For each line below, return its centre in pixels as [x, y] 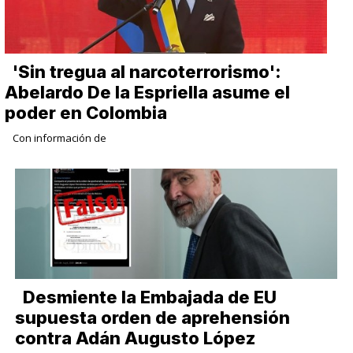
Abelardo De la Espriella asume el [148, 93]
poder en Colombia [86, 113]
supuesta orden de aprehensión [153, 318]
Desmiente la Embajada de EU [150, 297]
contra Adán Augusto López [136, 338]
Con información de [60, 138]
